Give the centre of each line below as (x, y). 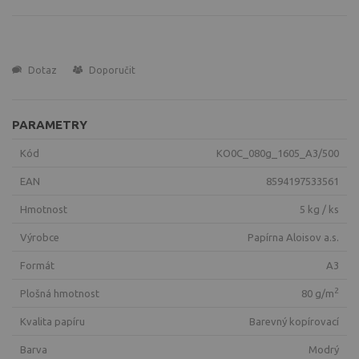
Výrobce (43, 238)
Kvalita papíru (56, 322)
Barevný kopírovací (297, 322)
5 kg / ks (322, 210)
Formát (40, 266)
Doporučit (111, 70)
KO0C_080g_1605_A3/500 (281, 153)
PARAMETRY (50, 124)
